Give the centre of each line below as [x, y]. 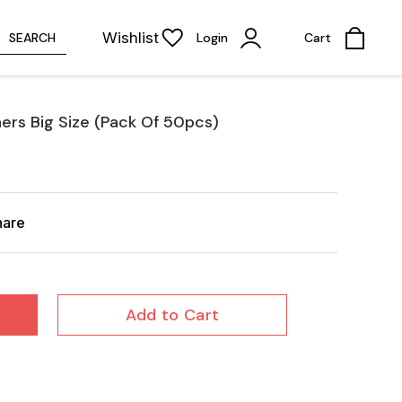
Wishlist [131, 37]
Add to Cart [172, 315]
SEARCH [32, 37]
